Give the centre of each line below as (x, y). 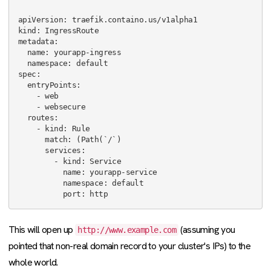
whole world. (33, 262)
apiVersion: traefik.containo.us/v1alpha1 (108, 20)
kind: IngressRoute (59, 31)
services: (32, 150)
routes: (23, 118)
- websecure (27, 107)
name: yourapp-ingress (23, 52)
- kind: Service (36, 161)
